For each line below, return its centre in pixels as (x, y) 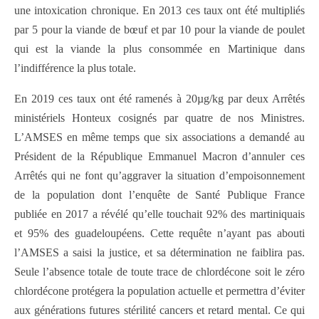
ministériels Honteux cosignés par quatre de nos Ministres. (159, 118)
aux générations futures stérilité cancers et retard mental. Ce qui (159, 310)
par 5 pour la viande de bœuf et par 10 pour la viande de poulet (159, 30)
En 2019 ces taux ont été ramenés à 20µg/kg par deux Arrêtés (159, 99)
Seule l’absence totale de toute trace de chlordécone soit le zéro (159, 272)
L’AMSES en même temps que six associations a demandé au (159, 137)
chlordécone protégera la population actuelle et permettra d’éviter (159, 291)
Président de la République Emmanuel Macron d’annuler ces (159, 157)
